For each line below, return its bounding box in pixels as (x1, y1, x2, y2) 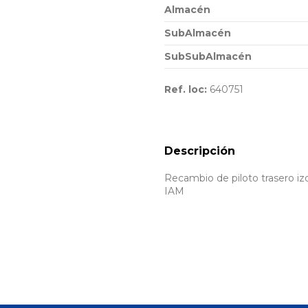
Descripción (164, 144, 235, 158)
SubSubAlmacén (164, 49, 252, 63)
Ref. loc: (164, 82, 207, 96)
